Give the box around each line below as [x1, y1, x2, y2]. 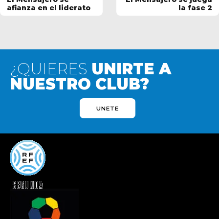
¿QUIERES [10, 60, 91, 79]
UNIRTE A [91, 60, 171, 79]
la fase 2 [178, 3, 212, 13]
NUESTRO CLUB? [10, 75, 149, 94]
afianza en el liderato [7, 3, 90, 13]
